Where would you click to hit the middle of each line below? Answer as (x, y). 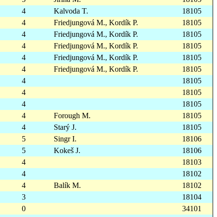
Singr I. (65, 139)
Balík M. (67, 185)
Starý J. (65, 127)
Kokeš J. (67, 150)
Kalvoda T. (71, 11)
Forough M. (72, 116)
